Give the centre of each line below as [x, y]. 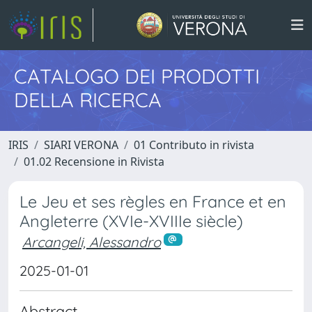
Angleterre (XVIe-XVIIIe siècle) [131, 221]
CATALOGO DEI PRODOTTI [137, 76]
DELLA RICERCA [88, 100]
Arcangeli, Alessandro [92, 242]
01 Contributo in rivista [194, 145]
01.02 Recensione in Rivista [94, 162]
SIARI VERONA [81, 145]
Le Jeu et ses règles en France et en [153, 202]
